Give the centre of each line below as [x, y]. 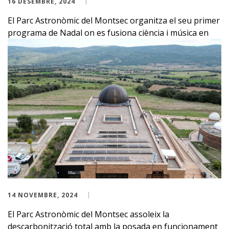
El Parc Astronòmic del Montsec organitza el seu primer [114, 20]
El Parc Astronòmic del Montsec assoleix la [88, 214]
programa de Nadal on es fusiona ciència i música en [108, 32]
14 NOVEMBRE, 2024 [43, 195]
